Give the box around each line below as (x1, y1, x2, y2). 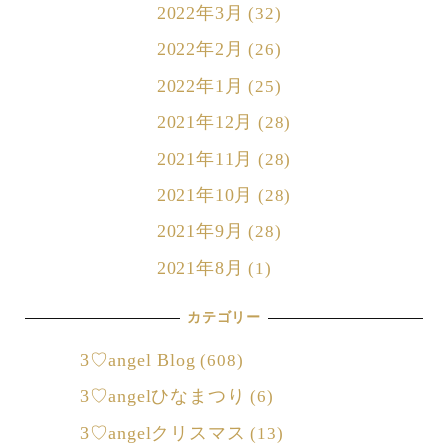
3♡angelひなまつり (79, 386, 246, 407)
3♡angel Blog (79, 349, 196, 370)
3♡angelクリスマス (79, 422, 246, 443)
